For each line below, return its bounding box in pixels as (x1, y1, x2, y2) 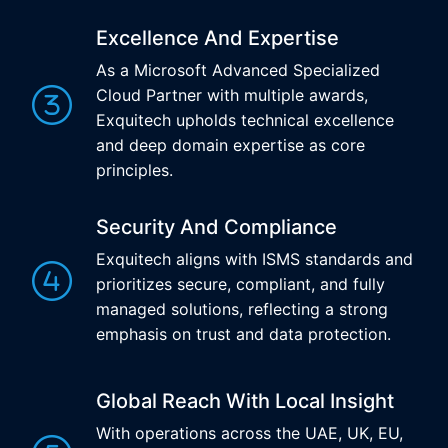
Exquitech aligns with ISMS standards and (96, 249, 413, 269)
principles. (96, 160, 173, 180)
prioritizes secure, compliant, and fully (96, 274, 385, 294)
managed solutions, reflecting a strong (96, 299, 388, 319)
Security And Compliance (96, 215, 337, 239)
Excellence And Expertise (96, 26, 339, 50)
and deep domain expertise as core (96, 135, 365, 155)
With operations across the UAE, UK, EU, (96, 423, 403, 443)
